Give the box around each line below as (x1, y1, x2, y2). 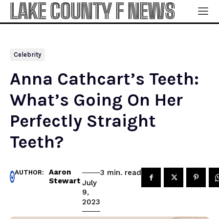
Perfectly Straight (10, 110, 156, 131)
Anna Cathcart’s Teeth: (10, 68, 199, 89)
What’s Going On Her (10, 89, 183, 110)
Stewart (49, 176, 81, 185)
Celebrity (14, 51, 41, 58)
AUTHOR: (15, 169, 44, 176)
